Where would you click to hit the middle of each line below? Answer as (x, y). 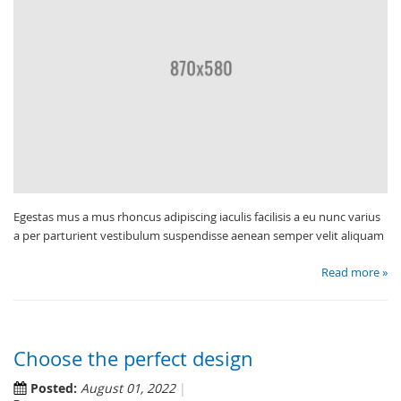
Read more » (354, 272)
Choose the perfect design (133, 358)
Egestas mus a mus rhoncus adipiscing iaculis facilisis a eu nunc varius (197, 216)
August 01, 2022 (128, 388)
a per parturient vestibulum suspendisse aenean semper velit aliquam (199, 235)
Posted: (54, 388)
